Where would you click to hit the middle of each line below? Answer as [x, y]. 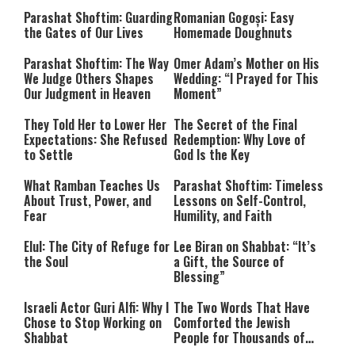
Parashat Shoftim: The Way [96, 64]
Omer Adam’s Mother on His [246, 64]
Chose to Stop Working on [93, 323]
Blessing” [199, 277]
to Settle [48, 155]
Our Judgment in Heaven [87, 94]
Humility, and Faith [223, 216]
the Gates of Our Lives [84, 33]
